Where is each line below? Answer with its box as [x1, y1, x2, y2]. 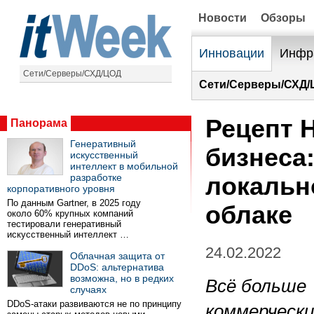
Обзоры [261, 12, 306, 24]
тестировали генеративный [7, 219, 121, 229]
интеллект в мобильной [70, 161, 178, 172]
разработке [70, 172, 122, 183]
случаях [70, 284, 107, 295]
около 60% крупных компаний [7, 208, 133, 219]
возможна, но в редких [70, 273, 174, 284]
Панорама [11, 117, 67, 129]
